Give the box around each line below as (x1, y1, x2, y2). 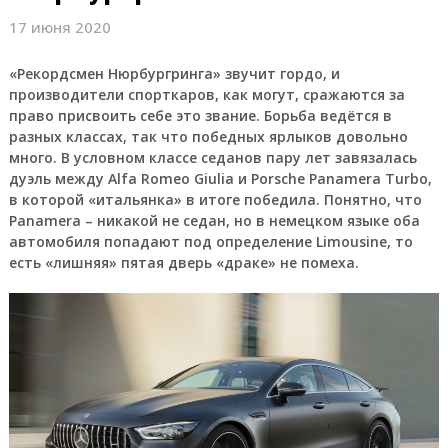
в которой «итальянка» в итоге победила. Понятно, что (8, 190, 422, 209)
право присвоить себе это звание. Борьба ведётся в (8, 106, 392, 125)
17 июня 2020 (8, 17, 111, 37)
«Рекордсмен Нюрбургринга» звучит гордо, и (8, 64, 340, 83)
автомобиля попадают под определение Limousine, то (8, 232, 413, 251)
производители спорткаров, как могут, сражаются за (8, 85, 405, 104)
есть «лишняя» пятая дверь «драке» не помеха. (8, 253, 359, 272)
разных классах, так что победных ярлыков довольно (8, 127, 408, 146)
